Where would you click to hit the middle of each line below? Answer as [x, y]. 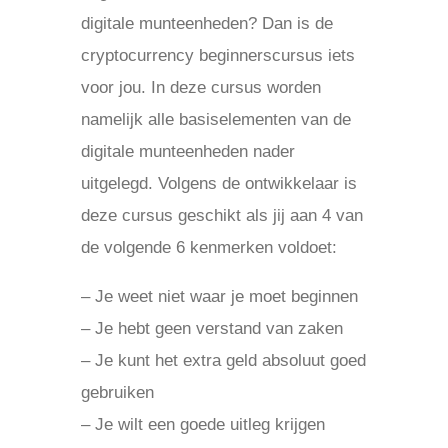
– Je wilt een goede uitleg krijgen [202, 424]
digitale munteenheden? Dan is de [206, 23]
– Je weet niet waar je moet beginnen [219, 296]
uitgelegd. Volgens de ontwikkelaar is [218, 183]
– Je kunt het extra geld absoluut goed [223, 360]
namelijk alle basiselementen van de [215, 119]
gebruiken [117, 392]
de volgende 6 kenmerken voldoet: [208, 247]
